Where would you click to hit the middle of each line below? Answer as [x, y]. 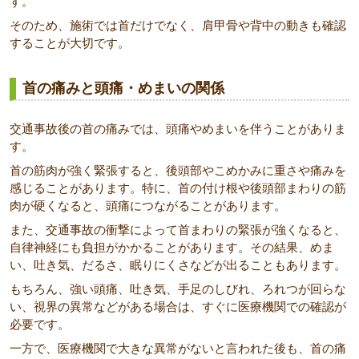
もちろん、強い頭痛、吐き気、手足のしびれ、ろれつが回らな [178, 289]
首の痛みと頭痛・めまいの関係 [123, 88]
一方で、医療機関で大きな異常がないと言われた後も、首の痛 [178, 348]
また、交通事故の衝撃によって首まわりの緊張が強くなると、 [178, 230]
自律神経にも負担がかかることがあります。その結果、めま [172, 247]
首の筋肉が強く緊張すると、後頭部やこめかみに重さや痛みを [178, 170]
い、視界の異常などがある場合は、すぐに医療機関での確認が [178, 307]
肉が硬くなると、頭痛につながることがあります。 [148, 206]
